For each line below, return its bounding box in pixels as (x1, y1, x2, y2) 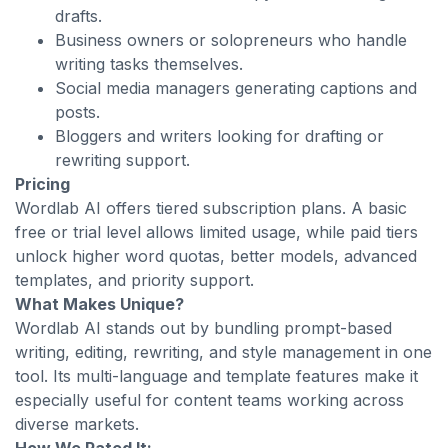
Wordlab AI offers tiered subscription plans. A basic (15, 198, 407, 218)
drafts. (55, 6, 102, 26)
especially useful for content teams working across (15, 390, 404, 410)
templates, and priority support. (15, 270, 254, 290)
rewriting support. (55, 150, 190, 170)
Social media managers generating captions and (55, 78, 417, 98)
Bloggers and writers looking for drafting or (55, 126, 384, 146)
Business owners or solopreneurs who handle (55, 30, 407, 50)
